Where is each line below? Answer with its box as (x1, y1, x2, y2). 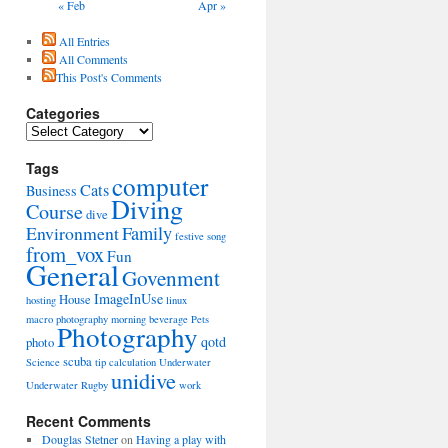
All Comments (55, 50, 128, 67)
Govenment (122, 263, 220, 292)
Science (26, 354, 60, 369)
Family (122, 220, 172, 245)
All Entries (55, 32, 110, 49)
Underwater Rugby (26, 377, 108, 392)
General (26, 254, 119, 294)
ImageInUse (94, 288, 163, 308)
